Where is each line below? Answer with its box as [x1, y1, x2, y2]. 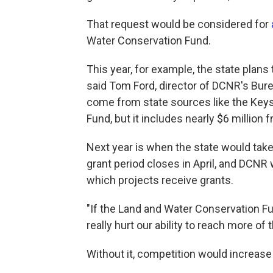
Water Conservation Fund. [87, 34, 211, 47]
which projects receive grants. [87, 173, 233, 186]
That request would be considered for [87, 17, 271, 30]
